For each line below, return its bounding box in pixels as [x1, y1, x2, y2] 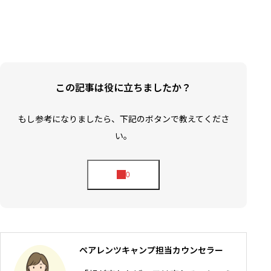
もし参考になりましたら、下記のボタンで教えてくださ [18, 114, 229, 124]
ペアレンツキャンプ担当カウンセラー [79, 245, 223, 255]
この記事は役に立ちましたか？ [56, 82, 191, 94]
